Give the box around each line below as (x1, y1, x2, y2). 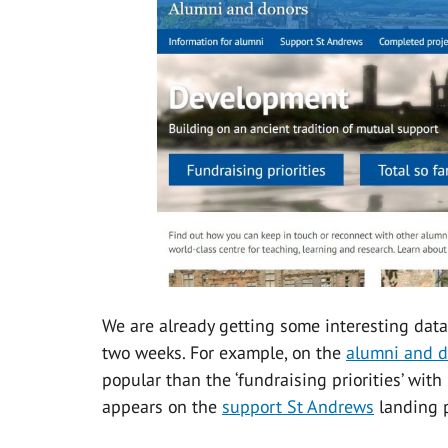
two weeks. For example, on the (102, 341, 346, 365)
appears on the (102, 395, 222, 419)
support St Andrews (222, 395, 374, 419)
